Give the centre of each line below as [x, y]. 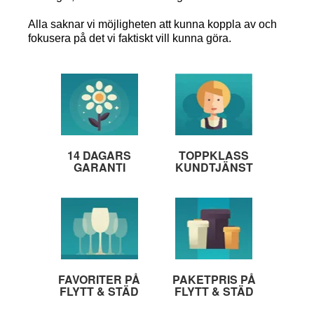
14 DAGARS [100, 155]
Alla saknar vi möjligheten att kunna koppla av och [152, 24]
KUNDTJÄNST [214, 167]
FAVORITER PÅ [100, 279]
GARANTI [99, 167]
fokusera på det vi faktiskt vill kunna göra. [129, 38]
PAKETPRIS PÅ [214, 279]
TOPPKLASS [214, 155]
